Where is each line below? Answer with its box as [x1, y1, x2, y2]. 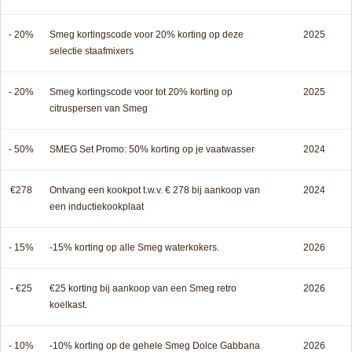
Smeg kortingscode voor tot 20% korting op [49, 86, 233, 98]
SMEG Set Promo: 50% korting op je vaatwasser [49, 144, 255, 156]
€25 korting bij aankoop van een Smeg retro [49, 283, 236, 295]
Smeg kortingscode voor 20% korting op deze [49, 29, 244, 41]
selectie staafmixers [49, 46, 134, 57]
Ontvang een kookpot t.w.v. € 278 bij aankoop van [49, 185, 260, 196]
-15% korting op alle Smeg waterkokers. [49, 242, 219, 254]
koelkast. [49, 299, 87, 311]
